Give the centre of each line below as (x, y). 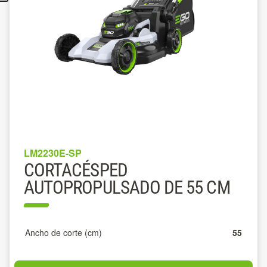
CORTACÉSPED (76, 170)
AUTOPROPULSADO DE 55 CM (127, 187)
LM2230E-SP (53, 153)
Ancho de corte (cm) (63, 232)
